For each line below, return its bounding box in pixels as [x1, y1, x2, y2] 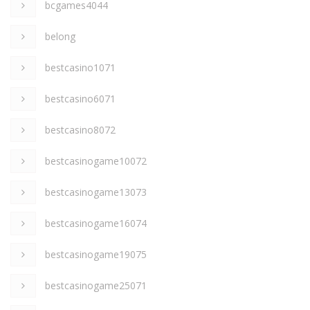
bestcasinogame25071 [45, 278, 147, 292]
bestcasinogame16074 [45, 216, 147, 230]
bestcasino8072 [45, 122, 116, 136]
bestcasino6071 [45, 91, 116, 105]
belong [45, 29, 75, 43]
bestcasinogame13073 [45, 185, 147, 199]
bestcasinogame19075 [45, 247, 147, 261]
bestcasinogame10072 [45, 154, 147, 167]
